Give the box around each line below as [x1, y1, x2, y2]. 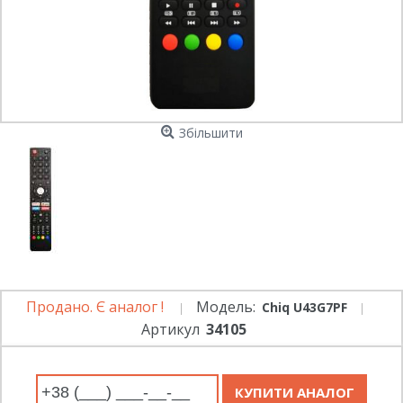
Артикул [140, 319, 200, 339]
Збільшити [178, 124, 243, 141]
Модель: [196, 297, 255, 317]
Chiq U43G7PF [262, 299, 347, 316]
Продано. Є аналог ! [26, 297, 164, 317]
